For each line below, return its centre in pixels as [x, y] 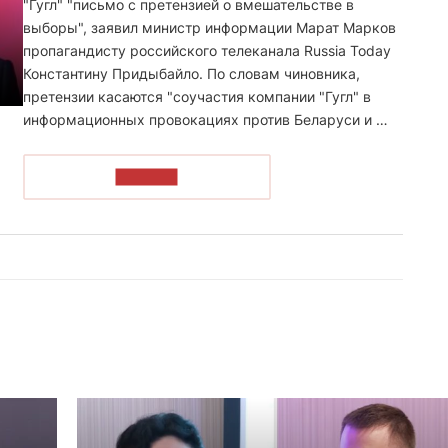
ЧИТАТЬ [146, 177]
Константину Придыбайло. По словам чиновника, [191, 73]
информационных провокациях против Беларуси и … [205, 119]
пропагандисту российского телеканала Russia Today [207, 50]
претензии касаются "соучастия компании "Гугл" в [197, 96]
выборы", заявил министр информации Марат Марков [209, 27]
